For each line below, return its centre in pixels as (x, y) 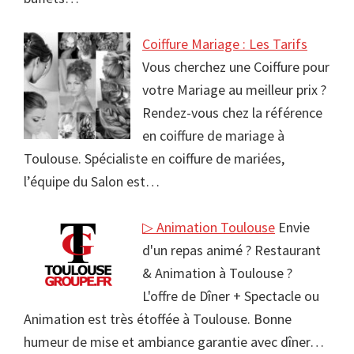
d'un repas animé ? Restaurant (232, 250)
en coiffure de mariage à (213, 136)
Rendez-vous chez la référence (232, 113)
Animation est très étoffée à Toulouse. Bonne (158, 319)
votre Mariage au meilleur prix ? (234, 90)
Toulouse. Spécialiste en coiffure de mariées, (154, 159)
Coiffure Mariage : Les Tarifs (225, 44)
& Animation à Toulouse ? (217, 273)
